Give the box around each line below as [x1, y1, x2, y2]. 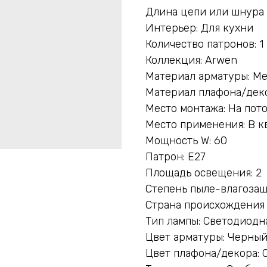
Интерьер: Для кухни [145, 21, 253, 35]
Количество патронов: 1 [145, 38, 263, 51]
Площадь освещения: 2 [145, 166, 262, 179]
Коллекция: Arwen [145, 54, 237, 67]
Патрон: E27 [145, 150, 206, 163]
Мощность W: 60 [145, 134, 227, 147]
